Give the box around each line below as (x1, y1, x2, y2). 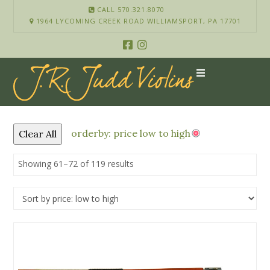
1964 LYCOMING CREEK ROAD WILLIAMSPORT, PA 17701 (33, 16, 241, 25)
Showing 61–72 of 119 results (18, 158, 134, 169)
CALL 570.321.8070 (95, 4, 165, 14)
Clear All (19, 128, 57, 140)
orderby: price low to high (71, 127, 191, 139)
